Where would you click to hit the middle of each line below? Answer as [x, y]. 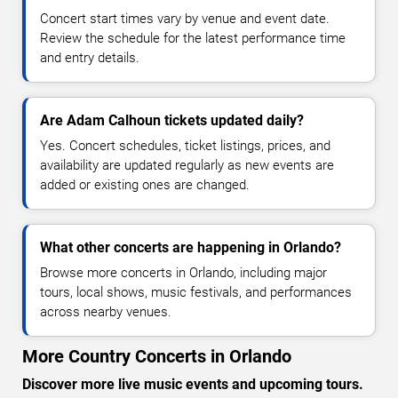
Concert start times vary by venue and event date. [185, 18]
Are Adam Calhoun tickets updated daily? [172, 120]
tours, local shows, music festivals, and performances [196, 292]
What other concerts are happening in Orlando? [191, 247]
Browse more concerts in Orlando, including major [183, 272]
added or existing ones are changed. [145, 184]
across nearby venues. [106, 311]
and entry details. [90, 57]
